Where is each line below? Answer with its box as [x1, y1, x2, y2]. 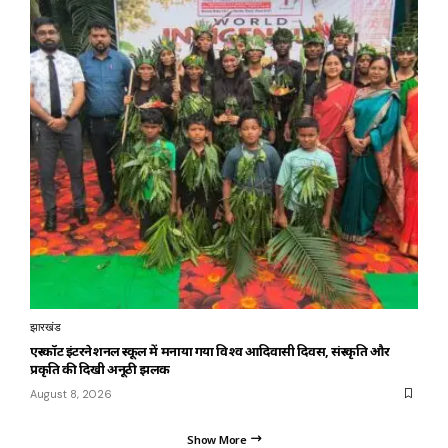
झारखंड [30, 319, 61, 334]
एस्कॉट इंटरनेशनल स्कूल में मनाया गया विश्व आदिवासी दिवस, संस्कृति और [30, 341, 391, 360]
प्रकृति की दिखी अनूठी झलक [30, 359, 170, 378]
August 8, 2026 [30, 386, 112, 401]
